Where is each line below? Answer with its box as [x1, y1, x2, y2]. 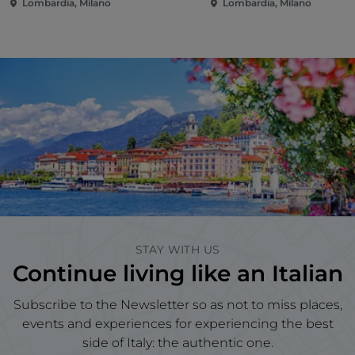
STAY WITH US [135, 242, 220, 258]
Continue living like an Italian [12, 260, 343, 288]
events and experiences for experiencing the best [21, 316, 334, 332]
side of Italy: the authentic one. [82, 335, 273, 351]
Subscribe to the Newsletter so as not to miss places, [13, 297, 342, 313]
